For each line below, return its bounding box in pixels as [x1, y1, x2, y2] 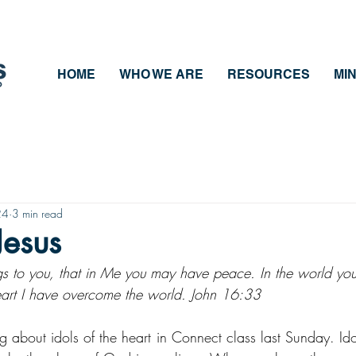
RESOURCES [227, 67, 310, 82]
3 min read [12, 205, 63, 221]
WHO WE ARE [119, 67, 203, 82]
